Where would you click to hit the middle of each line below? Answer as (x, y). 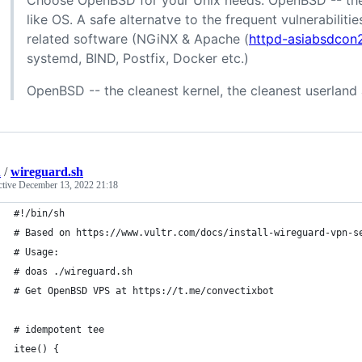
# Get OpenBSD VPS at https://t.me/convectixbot (144, 291)
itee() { (36, 349)
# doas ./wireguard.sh (73, 271)
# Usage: (36, 252)
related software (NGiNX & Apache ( (138, 39)
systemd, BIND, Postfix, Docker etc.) (138, 58)
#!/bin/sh (39, 213)
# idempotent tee (59, 330)
